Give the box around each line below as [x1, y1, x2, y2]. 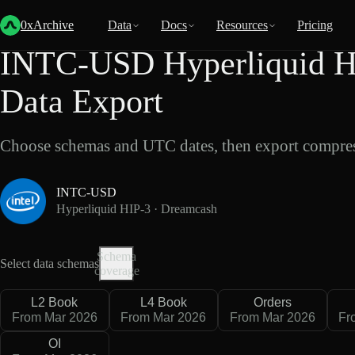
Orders [253, 295, 292, 309]
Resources [216, 18, 268, 32]
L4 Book [139, 295, 187, 309]
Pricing [297, 18, 333, 32]
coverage [94, 263, 139, 277]
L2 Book [31, 295, 78, 309]
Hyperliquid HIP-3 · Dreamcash [55, 202, 217, 216]
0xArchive [21, 18, 74, 32]
